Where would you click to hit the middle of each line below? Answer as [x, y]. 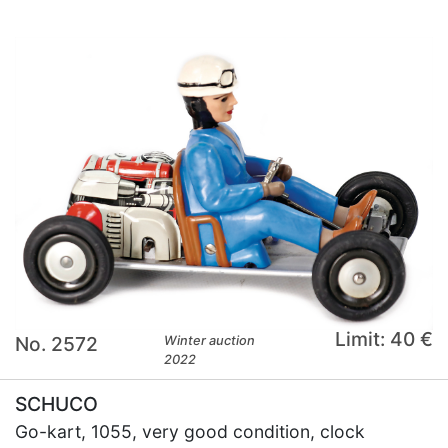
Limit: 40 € [383, 339]
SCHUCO [56, 404]
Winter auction [210, 341]
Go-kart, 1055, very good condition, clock [190, 432]
